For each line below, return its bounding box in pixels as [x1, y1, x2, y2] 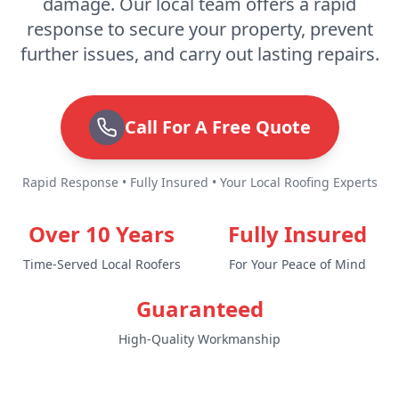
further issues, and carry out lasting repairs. [20, 41, 379, 66]
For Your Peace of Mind [229, 255, 366, 273]
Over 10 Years [28, 218, 175, 248]
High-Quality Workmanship [118, 330, 281, 347]
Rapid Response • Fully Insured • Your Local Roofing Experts [21, 173, 378, 191]
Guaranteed [135, 293, 264, 323]
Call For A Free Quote [124, 114, 311, 139]
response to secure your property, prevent [26, 16, 373, 41]
